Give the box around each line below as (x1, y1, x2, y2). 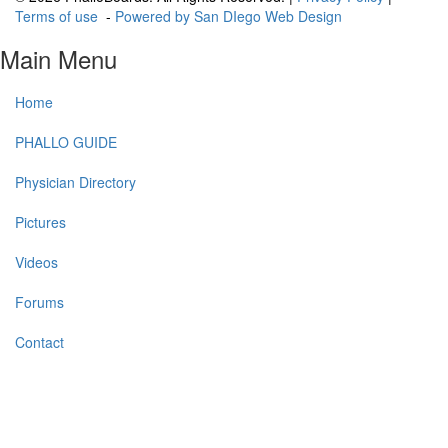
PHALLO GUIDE (15, 132, 117, 152)
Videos (15, 252, 58, 272)
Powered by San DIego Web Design (115, 6, 342, 26)
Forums (15, 292, 64, 312)
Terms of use (15, 6, 98, 26)
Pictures (15, 212, 66, 232)
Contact (15, 332, 64, 352)
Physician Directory (15, 172, 136, 192)
